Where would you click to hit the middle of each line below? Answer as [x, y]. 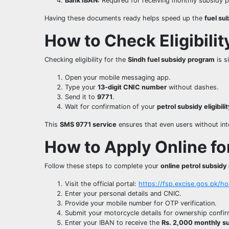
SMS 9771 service [88, 125]
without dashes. [193, 87]
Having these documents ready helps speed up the [124, 18]
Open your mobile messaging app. [118, 78]
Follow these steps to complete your [102, 166]
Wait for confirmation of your [111, 107]
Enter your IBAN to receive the [113, 223]
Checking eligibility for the [86, 60]
